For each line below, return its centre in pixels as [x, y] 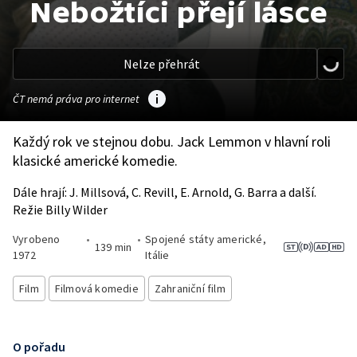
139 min [113, 247]
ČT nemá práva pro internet [76, 99]
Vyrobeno [37, 239]
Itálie [157, 255]
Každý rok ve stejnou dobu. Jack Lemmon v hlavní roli [172, 141]
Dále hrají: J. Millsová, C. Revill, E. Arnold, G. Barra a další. [165, 192]
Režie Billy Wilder [60, 210]
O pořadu [39, 347]
